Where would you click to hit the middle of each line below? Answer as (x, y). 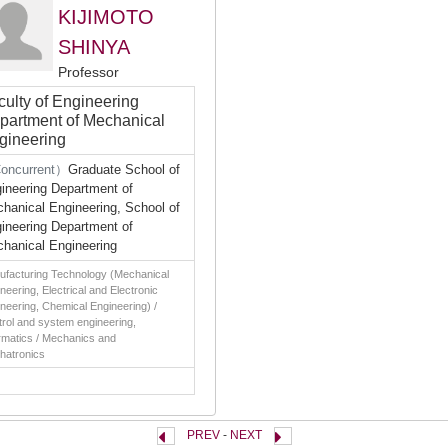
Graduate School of (124, 169)
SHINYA (94, 47)
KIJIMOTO (106, 17)
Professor (88, 72)
